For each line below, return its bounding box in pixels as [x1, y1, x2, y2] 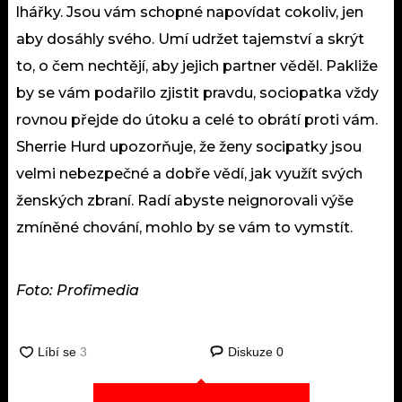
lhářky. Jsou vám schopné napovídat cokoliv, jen [16, 3, 363, 21]
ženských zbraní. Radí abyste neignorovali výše [16, 191, 354, 209]
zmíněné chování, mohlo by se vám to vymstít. [16, 218, 353, 236]
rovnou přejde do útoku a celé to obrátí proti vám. [16, 110, 378, 128]
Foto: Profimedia [16, 281, 139, 299]
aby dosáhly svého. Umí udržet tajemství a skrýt [16, 30, 364, 48]
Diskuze [227, 344, 276, 359]
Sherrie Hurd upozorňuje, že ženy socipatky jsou [16, 137, 362, 155]
